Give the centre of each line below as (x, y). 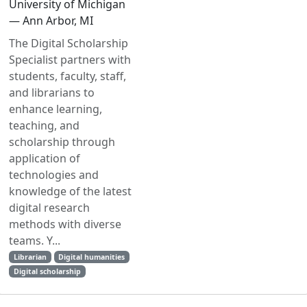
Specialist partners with (70, 60)
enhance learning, (56, 109)
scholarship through (62, 142)
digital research (49, 208)
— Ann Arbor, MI (51, 21)
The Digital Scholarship (69, 43)
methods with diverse (65, 224)
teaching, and (44, 125)
